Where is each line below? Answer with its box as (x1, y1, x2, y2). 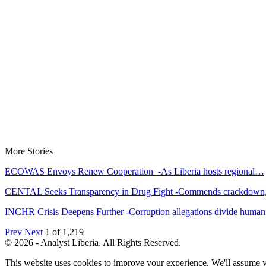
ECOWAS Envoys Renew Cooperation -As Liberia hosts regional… (5, 166, 264, 176)
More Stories (5, 145, 53, 156)
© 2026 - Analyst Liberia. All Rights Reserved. (5, 237, 181, 248)
